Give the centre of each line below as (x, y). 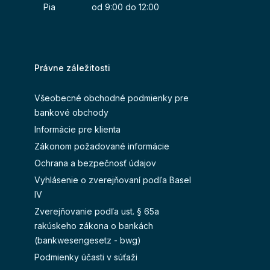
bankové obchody (71, 113)
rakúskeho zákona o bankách (94, 226)
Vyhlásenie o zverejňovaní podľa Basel (113, 180)
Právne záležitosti (72, 68)
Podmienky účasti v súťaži (86, 257)
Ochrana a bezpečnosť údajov (95, 163)
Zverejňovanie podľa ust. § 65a (97, 212)
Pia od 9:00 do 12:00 (101, 7)
